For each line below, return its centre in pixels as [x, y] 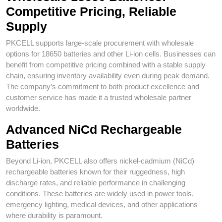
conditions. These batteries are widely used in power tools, [100, 194]
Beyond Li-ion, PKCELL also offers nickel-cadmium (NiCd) [100, 161]
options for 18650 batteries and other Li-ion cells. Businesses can [111, 54]
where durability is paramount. [54, 215]
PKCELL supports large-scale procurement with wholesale [100, 43]
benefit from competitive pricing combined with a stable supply [106, 65]
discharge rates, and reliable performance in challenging [96, 183]
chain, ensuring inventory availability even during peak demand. [108, 76]
